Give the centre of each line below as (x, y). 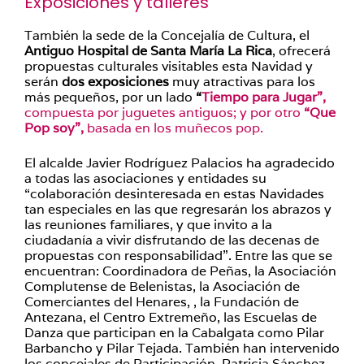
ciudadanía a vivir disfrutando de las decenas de (172, 240)
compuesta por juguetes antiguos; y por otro (164, 112)
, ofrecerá (301, 50)
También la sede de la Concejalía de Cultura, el (167, 35)
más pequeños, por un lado (108, 97)
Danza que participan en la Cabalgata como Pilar (174, 332)
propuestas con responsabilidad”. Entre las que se (178, 255)
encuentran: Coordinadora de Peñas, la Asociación (180, 271)
